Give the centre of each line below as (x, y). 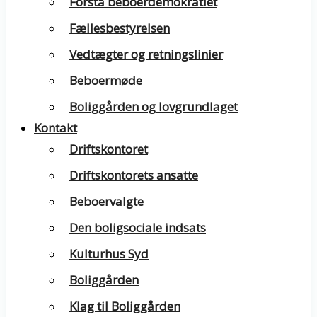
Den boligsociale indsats (138, 227)
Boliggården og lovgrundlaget (154, 106)
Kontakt (56, 128)
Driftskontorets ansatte (134, 175)
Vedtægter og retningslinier (146, 54)
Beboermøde (106, 80)
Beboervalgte (106, 201)
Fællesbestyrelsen (120, 28)
